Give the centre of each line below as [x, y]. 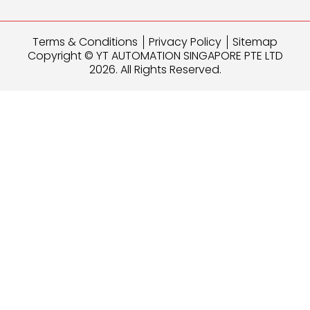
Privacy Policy [185, 42]
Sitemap [255, 42]
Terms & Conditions [85, 42]
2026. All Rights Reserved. [155, 70]
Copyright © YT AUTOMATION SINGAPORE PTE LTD [155, 56]
